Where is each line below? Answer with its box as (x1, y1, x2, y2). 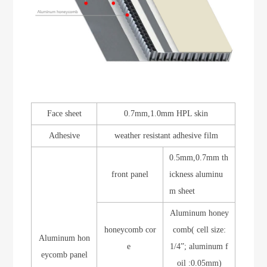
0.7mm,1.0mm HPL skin (124, 109, 209, 119)
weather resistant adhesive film (114, 131, 218, 141)
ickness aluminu (169, 170, 223, 179)
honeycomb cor (104, 225, 156, 235)
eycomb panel (41, 250, 88, 260)
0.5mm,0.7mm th (169, 153, 229, 163)
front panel (109, 170, 151, 179)
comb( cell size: (172, 225, 226, 235)
